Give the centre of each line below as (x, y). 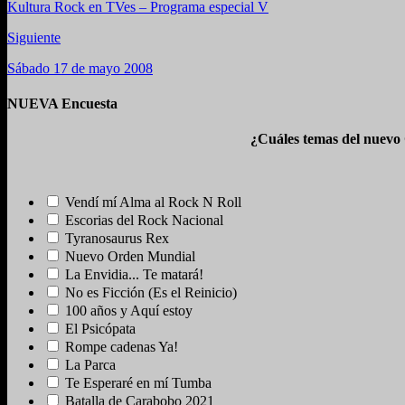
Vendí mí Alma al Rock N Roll (153, 202)
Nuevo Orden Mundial (130, 257)
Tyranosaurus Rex (117, 239)
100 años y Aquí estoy (129, 311)
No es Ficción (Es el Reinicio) (151, 293)
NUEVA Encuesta (62, 104)
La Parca (90, 365)
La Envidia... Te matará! (134, 275)
